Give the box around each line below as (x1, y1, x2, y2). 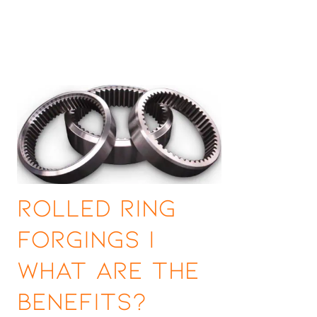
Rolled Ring (17, 192, 176, 221)
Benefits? (17, 285, 147, 315)
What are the (17, 254, 200, 284)
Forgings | (17, 223, 155, 253)
